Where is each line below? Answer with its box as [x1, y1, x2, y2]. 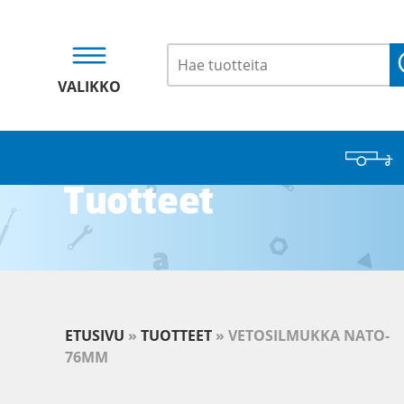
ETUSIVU [65, 326, 124, 345]
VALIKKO [58, 77, 121, 96]
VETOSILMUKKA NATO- [228, 326, 390, 345]
